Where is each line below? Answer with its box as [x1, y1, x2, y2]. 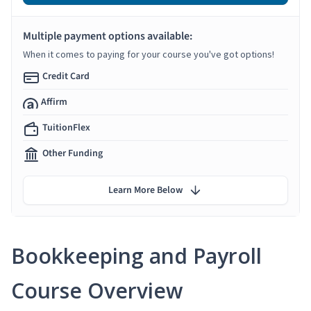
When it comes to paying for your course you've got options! [23, 47, 274, 60]
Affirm [41, 94, 67, 109]
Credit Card [42, 69, 90, 83]
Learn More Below [108, 183, 183, 197]
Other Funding [42, 146, 103, 160]
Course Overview [11, 276, 183, 305]
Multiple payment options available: [23, 28, 192, 44]
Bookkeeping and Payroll [11, 241, 262, 270]
